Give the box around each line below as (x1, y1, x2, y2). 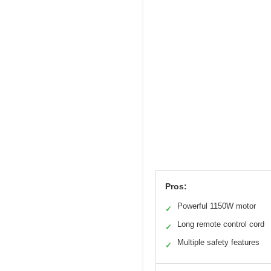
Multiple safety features (177, 238, 260, 247)
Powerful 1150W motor (177, 201, 256, 211)
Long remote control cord (177, 220, 264, 229)
